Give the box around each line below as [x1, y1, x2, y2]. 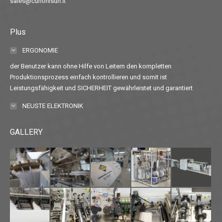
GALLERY [10, 127, 43, 137]
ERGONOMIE [22, 46, 58, 54]
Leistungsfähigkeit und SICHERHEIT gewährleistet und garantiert [10, 84, 193, 92]
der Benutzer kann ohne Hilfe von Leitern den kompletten [10, 62, 171, 70]
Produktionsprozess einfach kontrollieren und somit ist [10, 73, 167, 81]
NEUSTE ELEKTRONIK [22, 102, 83, 110]
